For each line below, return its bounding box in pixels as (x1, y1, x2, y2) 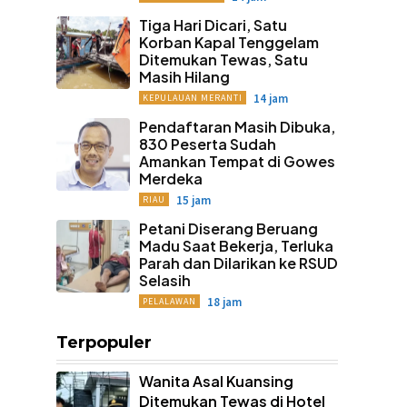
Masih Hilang (138, 66, 230, 86)
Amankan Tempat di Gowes (138, 151, 335, 171)
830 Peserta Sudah (138, 134, 276, 154)
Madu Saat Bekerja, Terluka (138, 235, 333, 255)
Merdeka (138, 168, 203, 188)
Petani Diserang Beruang (138, 218, 318, 238)
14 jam (253, 90, 288, 106)
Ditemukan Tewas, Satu (138, 49, 308, 69)
